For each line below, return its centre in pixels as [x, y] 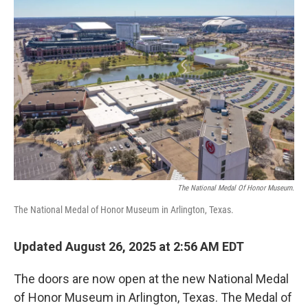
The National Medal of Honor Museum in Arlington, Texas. [124, 210]
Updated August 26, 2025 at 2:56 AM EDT [129, 246]
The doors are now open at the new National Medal [151, 279]
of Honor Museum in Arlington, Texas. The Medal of [153, 297]
